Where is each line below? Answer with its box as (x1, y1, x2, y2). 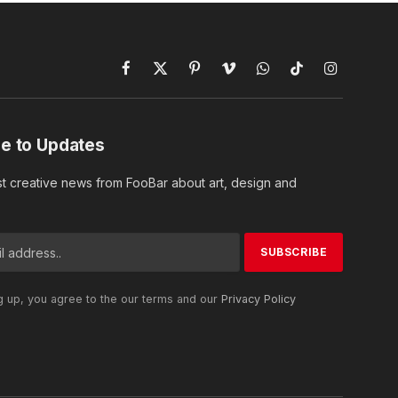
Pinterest (193, 68, 245, 84)
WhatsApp (261, 68, 322, 84)
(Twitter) (159, 87, 210, 103)
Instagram (330, 68, 386, 84)
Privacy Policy (220, 292, 296, 306)
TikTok (295, 68, 337, 84)
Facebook (124, 68, 186, 84)
